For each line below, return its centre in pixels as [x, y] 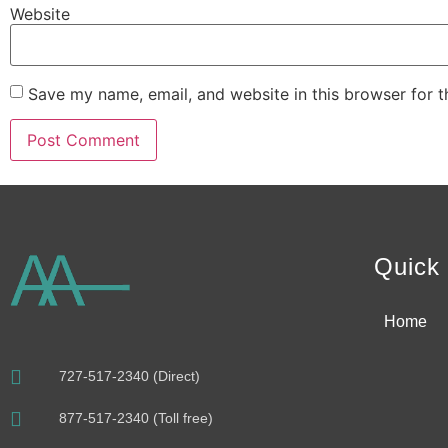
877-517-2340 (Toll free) [136, 418]
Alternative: [53, 188]
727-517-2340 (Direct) [129, 376]
